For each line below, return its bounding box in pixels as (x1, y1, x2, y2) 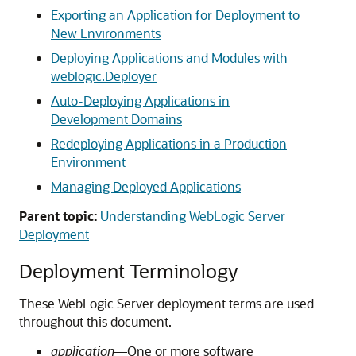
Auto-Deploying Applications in (51, 92, 230, 109)
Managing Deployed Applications (51, 178, 241, 195)
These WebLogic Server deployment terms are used (19, 295, 314, 311)
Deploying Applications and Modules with (51, 49, 288, 66)
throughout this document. (19, 313, 172, 330)
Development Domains (51, 110, 182, 127)
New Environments (51, 25, 161, 41)
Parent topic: (19, 207, 97, 224)
